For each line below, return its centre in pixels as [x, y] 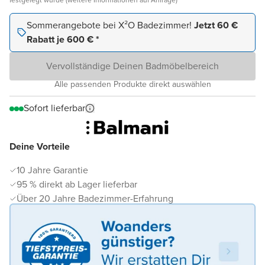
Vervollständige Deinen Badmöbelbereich [132, 66]
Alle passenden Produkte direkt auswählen [132, 84]
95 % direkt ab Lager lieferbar [77, 184]
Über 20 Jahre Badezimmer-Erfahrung [95, 198]
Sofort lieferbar [54, 108]
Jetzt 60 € [216, 25]
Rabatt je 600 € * [63, 39]
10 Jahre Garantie [52, 170]
